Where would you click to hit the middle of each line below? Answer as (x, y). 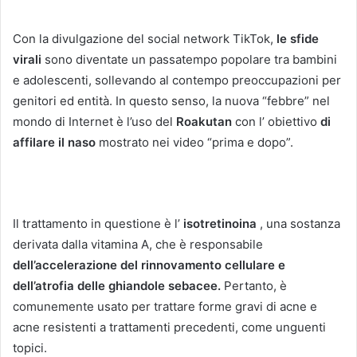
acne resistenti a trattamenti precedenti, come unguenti (169, 328)
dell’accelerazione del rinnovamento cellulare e (149, 265)
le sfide (298, 39)
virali (27, 60)
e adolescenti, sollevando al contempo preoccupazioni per (177, 80)
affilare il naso (54, 143)
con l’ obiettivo (276, 122)
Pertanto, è (255, 286)
